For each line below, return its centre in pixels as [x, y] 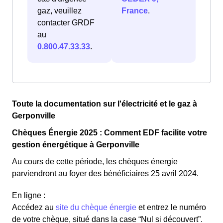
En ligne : [29, 196]
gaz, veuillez [59, 11]
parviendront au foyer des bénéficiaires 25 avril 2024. [105, 174]
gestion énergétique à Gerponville [76, 145]
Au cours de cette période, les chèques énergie [95, 162]
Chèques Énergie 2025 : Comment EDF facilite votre [110, 133]
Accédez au [34, 208]
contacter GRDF [66, 23]
